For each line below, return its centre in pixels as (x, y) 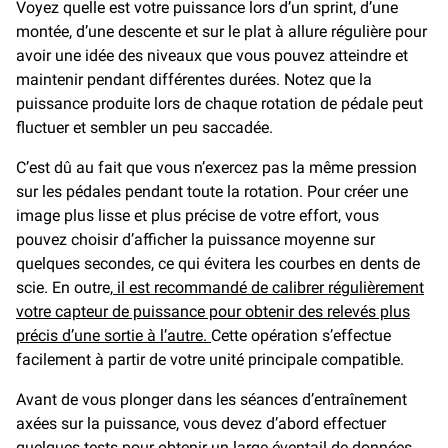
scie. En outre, (64, 288)
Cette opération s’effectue (301, 336)
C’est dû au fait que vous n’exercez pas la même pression (216, 168)
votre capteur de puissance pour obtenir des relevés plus (213, 312)
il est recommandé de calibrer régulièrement (268, 288)
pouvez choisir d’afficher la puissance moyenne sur (195, 240)
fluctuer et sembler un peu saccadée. (144, 128)
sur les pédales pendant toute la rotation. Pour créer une (212, 192)
